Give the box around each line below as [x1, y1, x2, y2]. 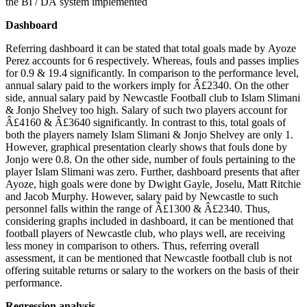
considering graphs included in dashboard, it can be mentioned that [5, 215, 293, 228]
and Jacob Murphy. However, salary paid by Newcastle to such [5, 191, 278, 203]
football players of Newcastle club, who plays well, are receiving [5, 228, 285, 240]
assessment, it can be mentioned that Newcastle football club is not [5, 252, 292, 265]
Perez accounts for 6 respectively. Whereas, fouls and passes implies [5, 55, 299, 67]
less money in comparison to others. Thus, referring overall [5, 240, 259, 252]
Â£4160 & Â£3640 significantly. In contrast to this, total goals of [5, 116, 286, 129]
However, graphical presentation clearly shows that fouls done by [5, 141, 287, 153]
